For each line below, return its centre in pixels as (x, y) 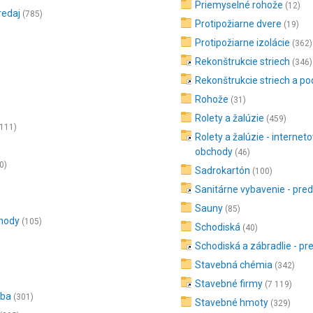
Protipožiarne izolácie (243, 43)
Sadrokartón (223, 170)
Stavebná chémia (234, 265)
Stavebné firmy (229, 284)
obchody (214, 152)
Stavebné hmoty (232, 303)
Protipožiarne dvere (239, 24)
